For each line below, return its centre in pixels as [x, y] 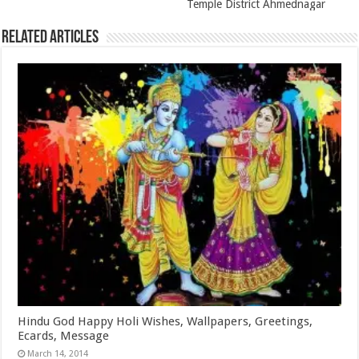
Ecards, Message [64, 335]
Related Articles [50, 38]
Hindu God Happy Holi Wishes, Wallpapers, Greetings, [165, 321]
